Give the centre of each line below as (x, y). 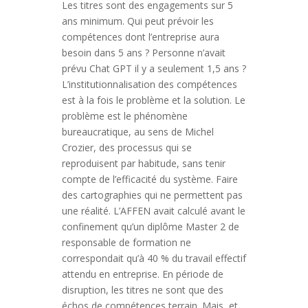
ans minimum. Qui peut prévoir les (137, 21)
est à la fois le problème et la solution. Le (153, 100)
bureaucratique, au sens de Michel (137, 132)
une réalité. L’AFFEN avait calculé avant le (153, 211)
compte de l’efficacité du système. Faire (150, 179)
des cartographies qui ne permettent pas (152, 195)
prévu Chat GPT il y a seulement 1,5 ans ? (154, 68)
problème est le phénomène (124, 116)
